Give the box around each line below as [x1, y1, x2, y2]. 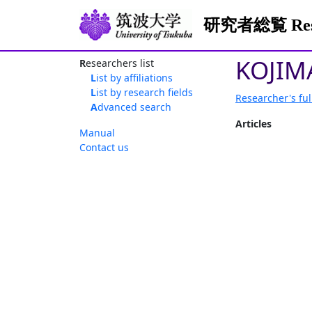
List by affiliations [96, 71, 173, 84]
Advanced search [97, 100, 171, 114]
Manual [79, 126, 115, 139]
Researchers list [86, 56, 154, 70]
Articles [235, 117, 272, 130]
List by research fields [96, 86, 193, 99]
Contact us [79, 141, 129, 154]
